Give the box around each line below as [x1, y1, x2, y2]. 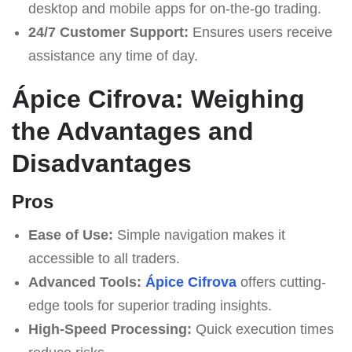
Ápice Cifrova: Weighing [12, 84, 305, 113]
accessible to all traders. [27, 250, 180, 266]
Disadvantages [12, 148, 192, 178]
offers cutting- [236, 273, 326, 290]
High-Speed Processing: [27, 321, 192, 337]
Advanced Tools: [27, 273, 141, 290]
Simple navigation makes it [112, 226, 285, 243]
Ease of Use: [27, 226, 113, 243]
